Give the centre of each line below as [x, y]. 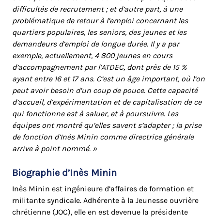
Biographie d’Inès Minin [64, 172]
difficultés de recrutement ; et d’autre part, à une [97, 9]
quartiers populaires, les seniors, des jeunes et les [99, 32]
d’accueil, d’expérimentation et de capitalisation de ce [107, 102]
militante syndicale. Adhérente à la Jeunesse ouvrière [105, 200]
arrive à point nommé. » [54, 148]
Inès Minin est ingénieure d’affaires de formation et [103, 188]
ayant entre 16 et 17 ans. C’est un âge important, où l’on [108, 78]
